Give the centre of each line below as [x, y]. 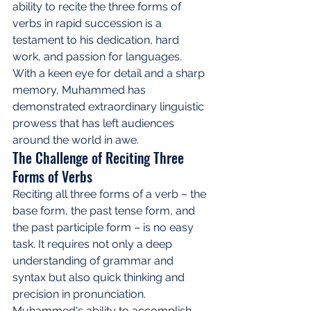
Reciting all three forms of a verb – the [111, 194]
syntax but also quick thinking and [100, 277]
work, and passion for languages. [99, 56]
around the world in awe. [76, 140]
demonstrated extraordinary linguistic [110, 106]
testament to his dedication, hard [97, 40]
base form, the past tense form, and [105, 210]
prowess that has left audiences [95, 123]
